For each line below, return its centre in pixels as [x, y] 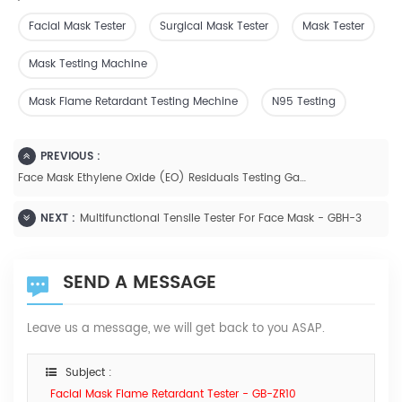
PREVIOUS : [70, 157]
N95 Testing [304, 102]
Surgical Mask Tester [214, 27]
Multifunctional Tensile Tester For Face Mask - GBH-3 [221, 219]
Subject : [89, 373]
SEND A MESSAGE [140, 284]
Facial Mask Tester [77, 27]
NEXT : [58, 219]
